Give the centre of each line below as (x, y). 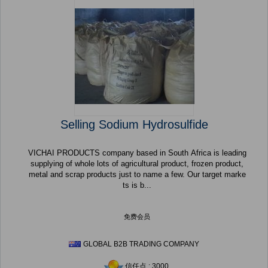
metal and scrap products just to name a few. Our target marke (137, 175)
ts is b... (137, 185)
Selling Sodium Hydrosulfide (134, 125)
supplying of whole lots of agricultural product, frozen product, (137, 164)
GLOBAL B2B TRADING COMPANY (141, 244)
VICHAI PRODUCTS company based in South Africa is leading (137, 153)
